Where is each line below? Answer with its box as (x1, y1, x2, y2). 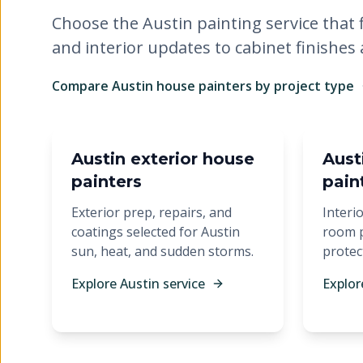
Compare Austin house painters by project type (52, 77, 354, 95)
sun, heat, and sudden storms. (71, 242, 254, 260)
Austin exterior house (71, 149, 254, 169)
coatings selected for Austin (71, 223, 240, 241)
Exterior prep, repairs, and (71, 203, 232, 221)
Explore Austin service (71, 275, 205, 293)
